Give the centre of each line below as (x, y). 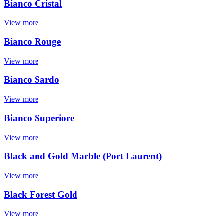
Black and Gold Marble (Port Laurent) (83, 156)
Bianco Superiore (39, 118)
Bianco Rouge (32, 41)
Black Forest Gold (41, 194)
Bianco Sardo (32, 80)
